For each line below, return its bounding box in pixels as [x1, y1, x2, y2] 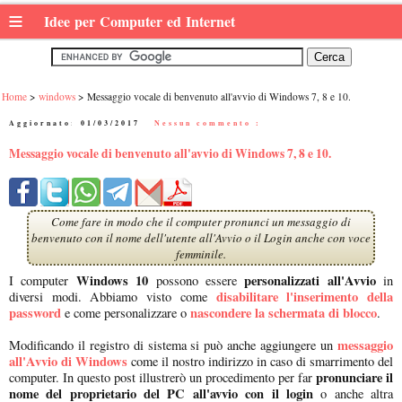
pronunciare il [312, 367, 393, 387]
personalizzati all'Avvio [236, 270, 376, 290]
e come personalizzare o [61, 303, 187, 321]
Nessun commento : [154, 118, 261, 128]
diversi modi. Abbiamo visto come [9, 287, 216, 305]
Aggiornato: [9, 118, 81, 128]
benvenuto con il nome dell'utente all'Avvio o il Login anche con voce [31, 229, 371, 246]
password [9, 302, 61, 322]
